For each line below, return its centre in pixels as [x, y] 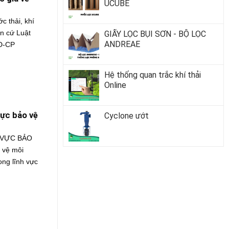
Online [115, 85]
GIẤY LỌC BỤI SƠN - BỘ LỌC [155, 34]
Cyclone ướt [126, 116]
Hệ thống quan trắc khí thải [152, 75]
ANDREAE [122, 44]
